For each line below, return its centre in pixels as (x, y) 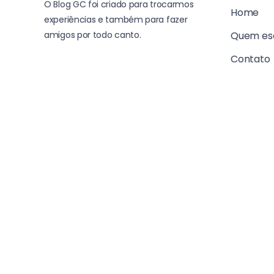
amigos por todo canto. (93, 35)
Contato (250, 59)
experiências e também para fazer (116, 19)
